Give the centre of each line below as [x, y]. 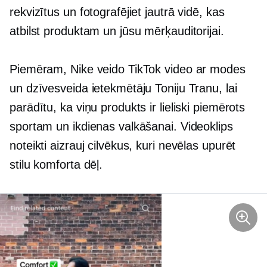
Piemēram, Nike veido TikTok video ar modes [128, 69]
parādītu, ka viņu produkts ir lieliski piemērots [128, 107]
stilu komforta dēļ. [56, 164]
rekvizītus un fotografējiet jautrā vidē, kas [117, 12]
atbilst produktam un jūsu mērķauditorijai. [117, 31]
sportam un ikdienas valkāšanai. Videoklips [121, 126]
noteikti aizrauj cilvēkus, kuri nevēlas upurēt [123, 145]
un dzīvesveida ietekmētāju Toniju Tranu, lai [123, 88]
